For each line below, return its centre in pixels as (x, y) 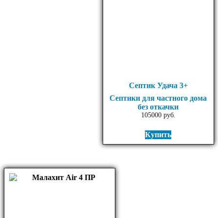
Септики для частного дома (158, 98)
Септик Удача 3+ (158, 85)
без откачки (158, 107)
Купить (158, 134)
